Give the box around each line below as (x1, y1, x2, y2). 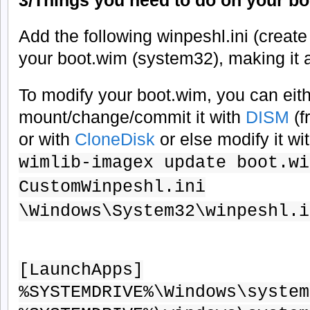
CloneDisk (75, 129, 160, 149)
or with (19, 129, 75, 149)
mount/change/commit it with (19, 107, 246, 127)
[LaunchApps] (19, 260, 143, 281)
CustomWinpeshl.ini (19, 177, 206, 198)
